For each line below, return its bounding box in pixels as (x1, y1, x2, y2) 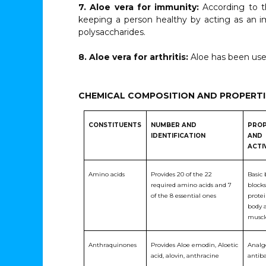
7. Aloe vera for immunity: (78, 2, 203, 12)
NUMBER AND (151, 121, 197, 129)
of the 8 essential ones (151, 192, 217, 199)
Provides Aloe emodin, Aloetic (151, 241, 239, 249)
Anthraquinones (88, 241, 137, 249)
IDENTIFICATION (151, 132, 206, 140)
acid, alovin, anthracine (151, 252, 220, 259)
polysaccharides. (78, 27, 145, 37)
